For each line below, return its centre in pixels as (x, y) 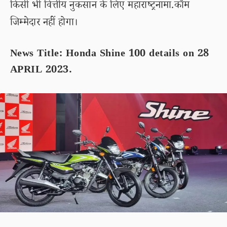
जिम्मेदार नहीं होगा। (44, 24)
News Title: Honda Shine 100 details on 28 (110, 55)
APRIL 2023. (41, 71)
